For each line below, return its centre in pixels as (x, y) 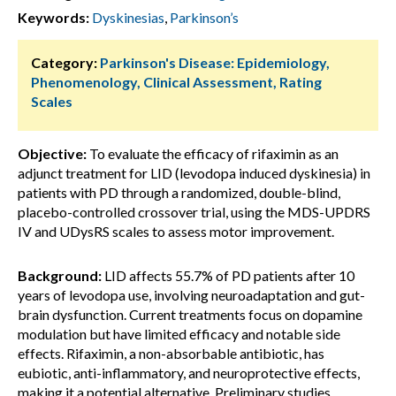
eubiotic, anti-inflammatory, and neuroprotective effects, (189, 373)
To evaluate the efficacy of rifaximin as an (213, 153)
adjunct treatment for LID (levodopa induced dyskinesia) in (194, 173)
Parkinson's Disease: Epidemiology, (215, 62)
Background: (60, 275)
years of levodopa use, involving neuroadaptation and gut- (191, 295)
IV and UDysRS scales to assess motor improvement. (176, 231)
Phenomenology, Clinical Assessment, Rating (176, 82)
